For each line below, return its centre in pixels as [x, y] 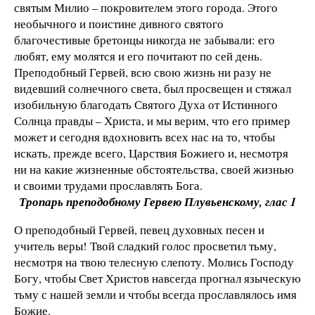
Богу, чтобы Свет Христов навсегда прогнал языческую [157, 278]
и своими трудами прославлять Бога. [108, 185]
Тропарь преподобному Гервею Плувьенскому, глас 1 [157, 201]
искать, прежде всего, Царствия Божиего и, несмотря [151, 153]
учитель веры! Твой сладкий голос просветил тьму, [145, 245]
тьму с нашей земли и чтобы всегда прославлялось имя [155, 294]
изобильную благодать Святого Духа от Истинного [146, 104]
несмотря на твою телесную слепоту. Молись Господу [154, 262]
